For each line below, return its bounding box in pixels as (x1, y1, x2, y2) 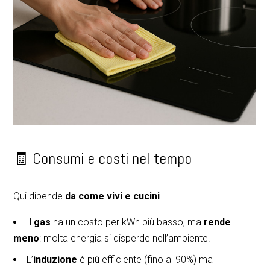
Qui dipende (13, 190, 66, 202)
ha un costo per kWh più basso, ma (51, 216, 204, 228)
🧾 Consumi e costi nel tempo (13, 148, 192, 169)
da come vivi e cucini (65, 190, 160, 202)
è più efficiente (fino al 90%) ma (77, 253, 213, 265)
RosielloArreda (102, 231, 159, 246)
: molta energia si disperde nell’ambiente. (39, 232, 211, 244)
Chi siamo (102, 252, 140, 266)
